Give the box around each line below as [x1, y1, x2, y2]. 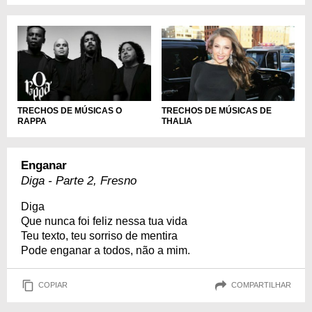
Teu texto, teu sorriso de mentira [21, 229, 178, 242]
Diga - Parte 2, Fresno [21, 173, 136, 187]
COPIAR [38, 281, 68, 290]
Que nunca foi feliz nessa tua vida [21, 214, 187, 227]
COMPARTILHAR [231, 281, 291, 290]
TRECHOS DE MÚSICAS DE [161, 105, 272, 116]
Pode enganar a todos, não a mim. [21, 244, 190, 256]
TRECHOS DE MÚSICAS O [17, 105, 122, 116]
